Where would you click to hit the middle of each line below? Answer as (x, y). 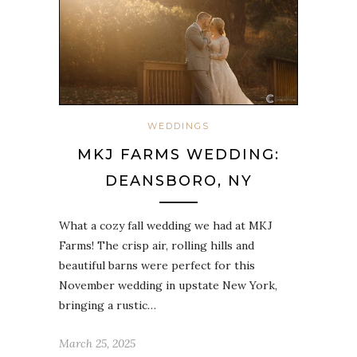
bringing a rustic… (108, 305)
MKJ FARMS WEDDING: (178, 154)
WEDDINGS (178, 126)
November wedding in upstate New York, (168, 285)
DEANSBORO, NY (178, 180)
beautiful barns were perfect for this (157, 265)
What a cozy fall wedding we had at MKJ (166, 225)
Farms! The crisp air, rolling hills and (157, 245)
